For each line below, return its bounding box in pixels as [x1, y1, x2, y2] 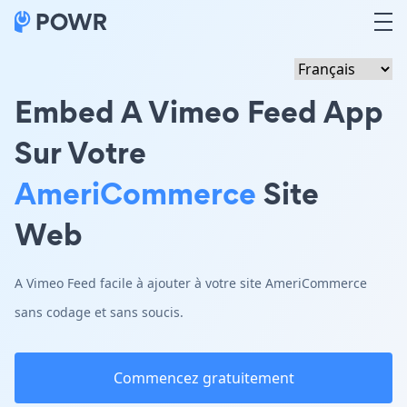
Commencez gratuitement [113, 368, 294, 388]
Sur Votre [15, 131, 146, 174]
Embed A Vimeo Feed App [15, 90, 383, 133]
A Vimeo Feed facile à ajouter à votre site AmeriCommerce [15, 274, 367, 292]
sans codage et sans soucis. [15, 303, 184, 321]
